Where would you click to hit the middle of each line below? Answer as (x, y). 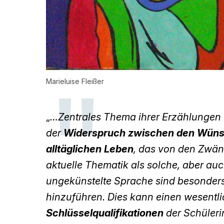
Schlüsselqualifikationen (105, 213)
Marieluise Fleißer (75, 81)
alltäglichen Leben (90, 149)
